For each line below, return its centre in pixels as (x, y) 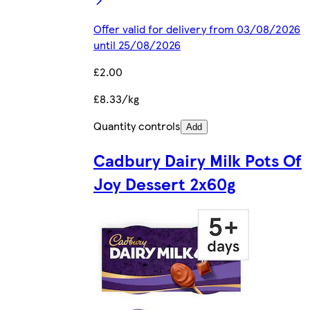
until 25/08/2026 (137, 45)
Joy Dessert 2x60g (164, 184)
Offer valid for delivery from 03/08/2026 (197, 29)
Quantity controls (137, 126)
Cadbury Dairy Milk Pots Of (198, 160)
